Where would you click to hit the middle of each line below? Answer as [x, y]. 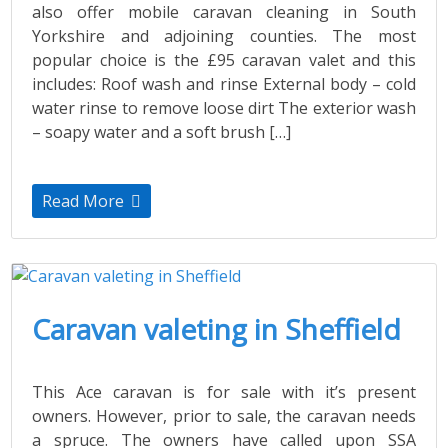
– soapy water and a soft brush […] [162, 131]
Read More [85, 200]
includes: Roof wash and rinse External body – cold [224, 83]
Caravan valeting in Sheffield [217, 328]
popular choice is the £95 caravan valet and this [224, 59]
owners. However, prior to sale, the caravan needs [224, 415]
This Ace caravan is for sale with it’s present [224, 391]
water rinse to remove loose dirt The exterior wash [224, 107]
